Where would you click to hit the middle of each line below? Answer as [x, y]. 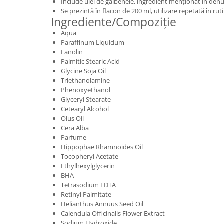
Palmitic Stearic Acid [90, 61]
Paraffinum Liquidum [93, 42]
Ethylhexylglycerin [88, 166]
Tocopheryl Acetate [90, 156]
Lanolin [72, 52]
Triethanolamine [85, 80]
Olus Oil [72, 118]
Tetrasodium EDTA [88, 185]
